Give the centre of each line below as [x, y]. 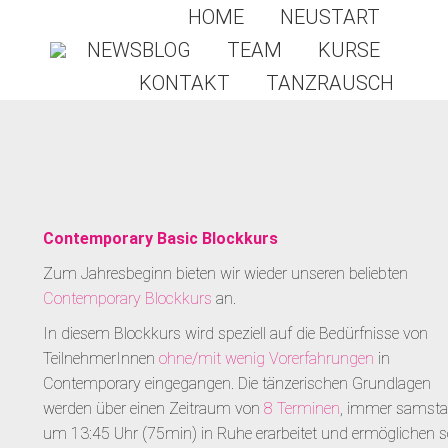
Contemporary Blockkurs [127, 298]
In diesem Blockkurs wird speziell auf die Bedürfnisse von [235, 333]
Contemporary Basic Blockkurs [160, 238]
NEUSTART [330, 16]
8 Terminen [301, 408]
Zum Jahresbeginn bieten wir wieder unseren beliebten [225, 273]
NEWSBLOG [139, 49]
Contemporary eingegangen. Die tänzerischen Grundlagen [236, 383]
